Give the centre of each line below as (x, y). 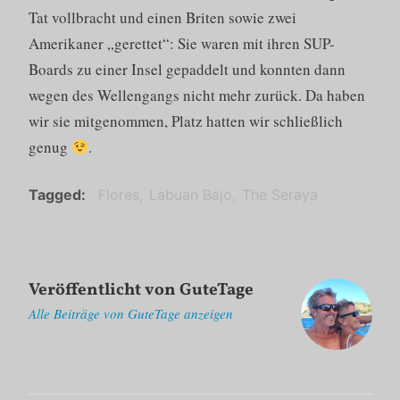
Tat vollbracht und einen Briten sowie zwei (162, 18)
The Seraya (279, 194)
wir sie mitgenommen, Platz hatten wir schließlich (185, 121)
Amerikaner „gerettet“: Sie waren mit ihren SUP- (181, 44)
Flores (118, 194)
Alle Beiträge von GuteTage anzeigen (130, 314)
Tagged (54, 194)
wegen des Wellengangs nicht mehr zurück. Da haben (196, 96)
